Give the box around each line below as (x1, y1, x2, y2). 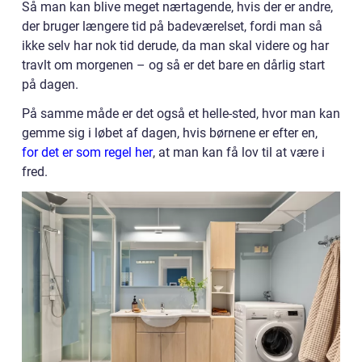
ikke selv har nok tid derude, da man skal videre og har (22, 38, 329, 53)
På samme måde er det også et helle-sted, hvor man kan (22, 106, 340, 121)
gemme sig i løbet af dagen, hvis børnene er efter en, (22, 125, 318, 141)
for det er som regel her (22, 145, 153, 160)
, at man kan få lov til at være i (153, 145, 325, 160)
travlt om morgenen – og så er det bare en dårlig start (22, 57, 325, 73)
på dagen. (22, 77, 78, 92)
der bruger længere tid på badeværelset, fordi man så (22, 19, 322, 34)
